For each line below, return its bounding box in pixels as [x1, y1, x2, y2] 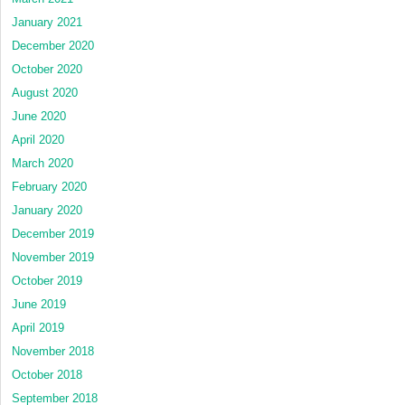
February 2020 [12, 179, 87, 193]
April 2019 [12, 320, 64, 334]
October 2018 [12, 367, 82, 381]
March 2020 [12, 155, 73, 170]
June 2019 [12, 297, 66, 311]
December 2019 [12, 226, 94, 240]
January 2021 [12, 14, 82, 29]
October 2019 [12, 273, 82, 287]
